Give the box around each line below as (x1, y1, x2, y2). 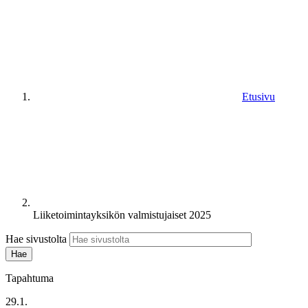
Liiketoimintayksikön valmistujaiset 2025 (33, 208, 211, 221)
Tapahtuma (5, 272, 54, 284)
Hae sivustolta (5, 232, 67, 245)
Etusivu (242, 90, 275, 102)
